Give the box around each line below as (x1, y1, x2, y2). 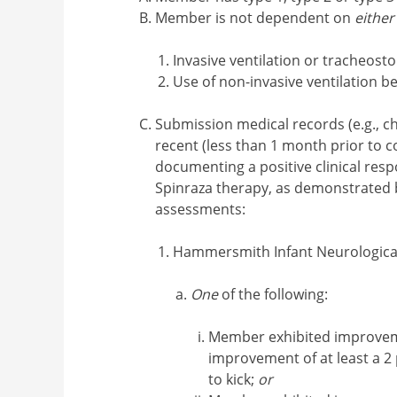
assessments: (155, 199, 246, 220)
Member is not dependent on (155, 8, 355, 28)
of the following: (218, 284, 329, 305)
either (354, 8, 395, 28)
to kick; (208, 370, 259, 390)
